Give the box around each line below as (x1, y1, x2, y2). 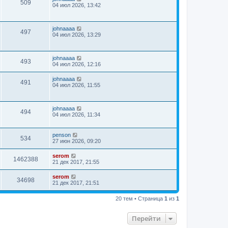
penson (52, 131, 71, 138)
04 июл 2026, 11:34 (52, 111, 100, 118)
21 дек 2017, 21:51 (52, 179, 99, 186)
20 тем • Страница (116, 195, 164, 202)
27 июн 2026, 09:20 (52, 137, 101, 144)
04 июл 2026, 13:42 (52, 2, 101, 8)
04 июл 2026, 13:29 (52, 31, 101, 38)
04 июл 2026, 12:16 (52, 61, 101, 67)
